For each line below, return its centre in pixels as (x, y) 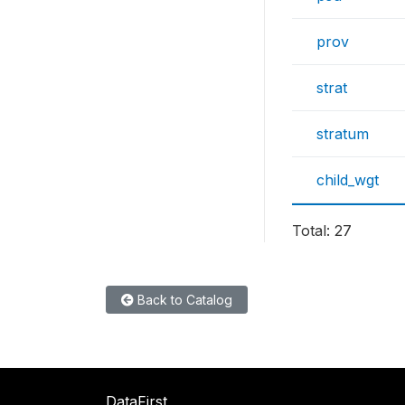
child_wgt (348, 180)
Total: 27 (322, 231)
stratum (343, 134)
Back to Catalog (183, 300)
